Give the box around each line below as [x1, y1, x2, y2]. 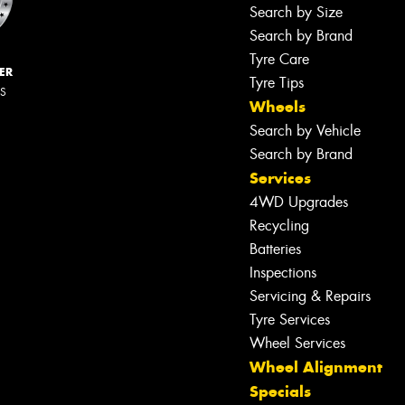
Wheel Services [250, 334, 345, 353]
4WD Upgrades [250, 193, 348, 212]
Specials [250, 381, 311, 402]
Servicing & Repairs [250, 287, 371, 306]
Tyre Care [250, 50, 309, 70]
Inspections [250, 263, 316, 283]
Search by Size [250, 3, 343, 23]
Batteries [250, 240, 301, 259]
